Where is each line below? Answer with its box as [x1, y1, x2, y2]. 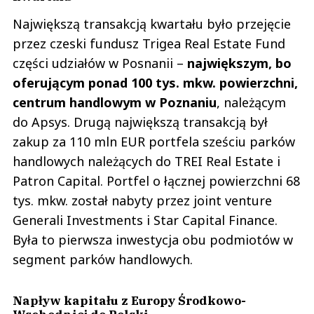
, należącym [217, 94, 286, 111]
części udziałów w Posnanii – [13, 55, 187, 72]
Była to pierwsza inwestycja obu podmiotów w [13, 231, 293, 249]
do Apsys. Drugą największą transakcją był [13, 114, 268, 131]
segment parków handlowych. [13, 251, 193, 268]
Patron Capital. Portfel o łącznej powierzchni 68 [13, 172, 300, 190]
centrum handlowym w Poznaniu [13, 94, 217, 111]
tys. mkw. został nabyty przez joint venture [13, 192, 272, 210]
